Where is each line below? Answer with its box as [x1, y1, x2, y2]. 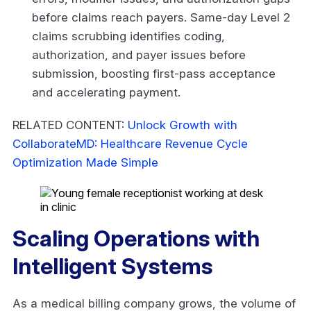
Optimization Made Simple [12, 155, 158, 169]
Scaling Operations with [12, 224, 260, 252]
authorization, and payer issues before [32, 47, 246, 62]
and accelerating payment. [32, 85, 184, 99]
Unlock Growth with [128, 117, 237, 132]
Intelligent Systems [12, 252, 217, 280]
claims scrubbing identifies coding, [32, 28, 225, 43]
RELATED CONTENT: [12, 117, 128, 132]
